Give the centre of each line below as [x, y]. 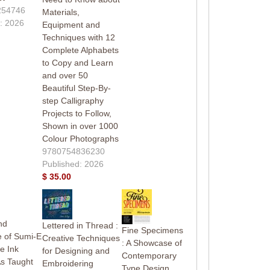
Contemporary [149, 255]
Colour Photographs [80, 138]
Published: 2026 [73, 164]
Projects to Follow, [77, 113]
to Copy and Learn [77, 62]
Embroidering [67, 263]
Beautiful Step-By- [76, 88]
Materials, [61, 12]
